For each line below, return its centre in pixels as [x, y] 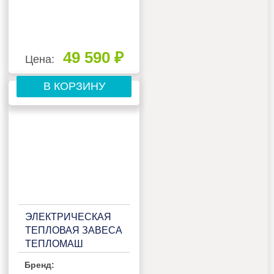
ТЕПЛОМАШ [54, 243]
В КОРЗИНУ [74, 87]
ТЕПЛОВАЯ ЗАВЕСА [74, 230]
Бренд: [40, 265]
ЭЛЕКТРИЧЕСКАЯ [68, 217]
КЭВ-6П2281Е [57, 257]
